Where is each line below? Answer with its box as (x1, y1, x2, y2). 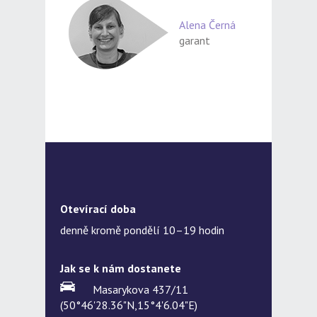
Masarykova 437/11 (93, 282, 189, 297)
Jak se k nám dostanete (60, 261, 182, 276)
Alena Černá (178, 18, 236, 33)
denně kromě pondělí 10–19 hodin (60, 223, 228, 238)
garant (178, 33, 210, 48)
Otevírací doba (60, 202, 137, 217)
